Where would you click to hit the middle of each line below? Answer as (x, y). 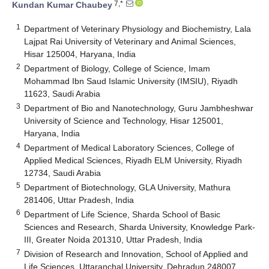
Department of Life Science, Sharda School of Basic (122, 214)
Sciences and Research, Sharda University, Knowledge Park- (140, 227)
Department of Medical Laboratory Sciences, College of (129, 147)
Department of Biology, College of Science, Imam (117, 68)
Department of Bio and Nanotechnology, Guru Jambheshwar (139, 108)
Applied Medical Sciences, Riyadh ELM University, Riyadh (133, 160)
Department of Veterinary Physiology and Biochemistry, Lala (138, 29)
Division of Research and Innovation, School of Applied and (136, 254)
